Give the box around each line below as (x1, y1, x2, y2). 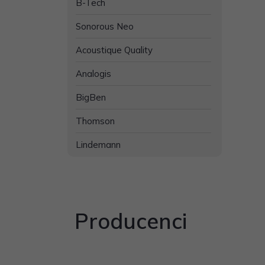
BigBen (76, 91, 106, 103)
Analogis (76, 67, 111, 79)
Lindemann (76, 139, 121, 150)
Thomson (76, 115, 115, 127)
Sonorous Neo (76, 20, 134, 32)
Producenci (75, 208, 187, 234)
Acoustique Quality (76, 44, 153, 56)
